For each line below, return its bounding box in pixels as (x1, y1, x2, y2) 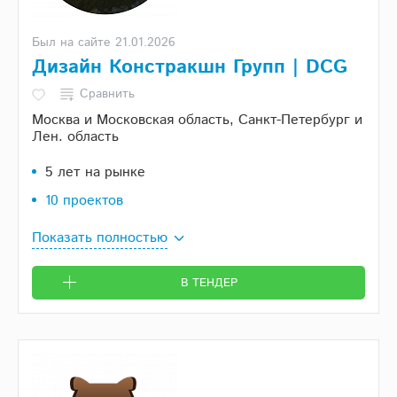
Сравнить (80, 85, 135, 104)
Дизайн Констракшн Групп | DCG (32, 53, 347, 82)
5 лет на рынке (45, 162, 145, 183)
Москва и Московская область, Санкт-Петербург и (32, 110, 362, 131)
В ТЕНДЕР (180, 275, 237, 292)
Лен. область (32, 127, 119, 148)
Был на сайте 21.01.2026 (32, 34, 175, 52)
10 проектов (45, 191, 123, 212)
